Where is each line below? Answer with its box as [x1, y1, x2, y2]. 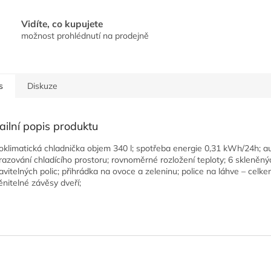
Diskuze [27, 80, 57, 92]
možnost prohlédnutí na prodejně [21, 30, 149, 41]
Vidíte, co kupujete [21, 18, 103, 30]
